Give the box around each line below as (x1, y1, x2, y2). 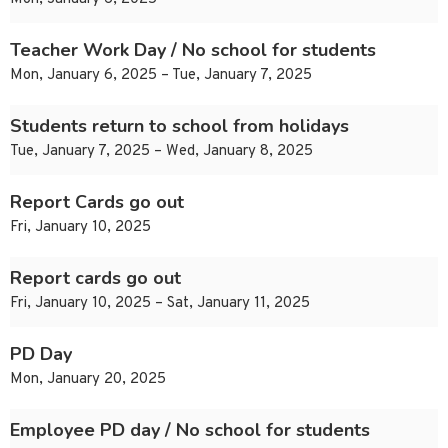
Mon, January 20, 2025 (10, 370, 166, 390)
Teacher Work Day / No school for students (10, 38, 376, 63)
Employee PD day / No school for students (10, 418, 370, 443)
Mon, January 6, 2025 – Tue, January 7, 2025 (10, 66, 312, 86)
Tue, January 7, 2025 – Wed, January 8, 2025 (10, 142, 313, 162)
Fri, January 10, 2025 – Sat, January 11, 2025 (10, 294, 310, 314)
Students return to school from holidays (10, 114, 349, 139)
